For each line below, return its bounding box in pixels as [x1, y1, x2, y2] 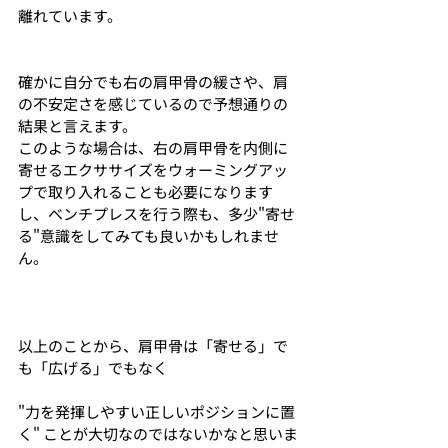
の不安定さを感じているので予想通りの [18, 92, 288, 114]
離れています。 [18, 4, 122, 26]
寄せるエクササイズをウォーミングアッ [18, 158, 288, 180]
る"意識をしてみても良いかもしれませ [18, 224, 279, 246]
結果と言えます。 [18, 114, 137, 136]
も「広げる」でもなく [18, 356, 168, 378]
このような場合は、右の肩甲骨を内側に [18, 136, 288, 158]
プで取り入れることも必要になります [18, 180, 273, 202]
